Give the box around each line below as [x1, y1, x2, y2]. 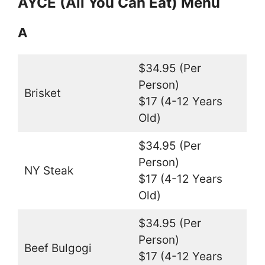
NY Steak [24, 163, 73, 177]
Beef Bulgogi [24, 241, 92, 255]
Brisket [24, 86, 61, 100]
